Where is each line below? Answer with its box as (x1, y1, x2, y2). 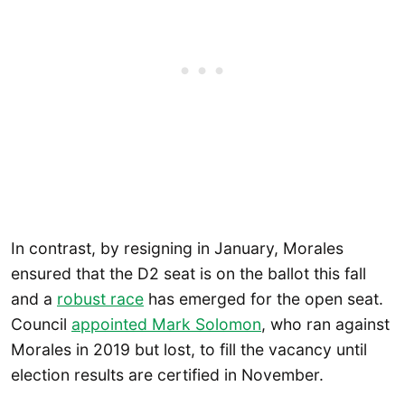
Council (11, 315, 71, 334)
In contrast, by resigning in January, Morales (11, 239, 344, 259)
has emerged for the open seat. (144, 289, 383, 309)
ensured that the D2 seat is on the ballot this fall (11, 264, 366, 284)
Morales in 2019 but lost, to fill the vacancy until (11, 340, 367, 360)
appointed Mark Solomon (71, 315, 261, 334)
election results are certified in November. (11, 365, 324, 385)
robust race (57, 289, 144, 309)
